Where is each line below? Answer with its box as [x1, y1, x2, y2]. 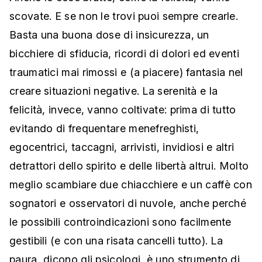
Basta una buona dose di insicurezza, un [9, 28, 209, 41]
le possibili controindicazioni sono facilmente [9, 215, 232, 228]
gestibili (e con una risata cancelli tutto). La [9, 234, 223, 247]
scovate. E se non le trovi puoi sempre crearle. [9, 9, 239, 22]
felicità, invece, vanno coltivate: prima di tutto [9, 103, 236, 116]
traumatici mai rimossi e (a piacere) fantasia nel [9, 65, 243, 78]
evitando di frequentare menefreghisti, [9, 122, 199, 135]
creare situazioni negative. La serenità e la [9, 84, 218, 97]
